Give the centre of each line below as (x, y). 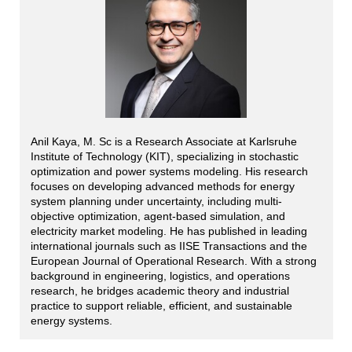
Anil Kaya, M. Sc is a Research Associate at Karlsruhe (163, 141)
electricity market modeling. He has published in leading (169, 231)
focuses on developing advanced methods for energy (162, 186)
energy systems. (71, 320)
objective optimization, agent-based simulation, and (158, 216)
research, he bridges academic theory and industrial (159, 290)
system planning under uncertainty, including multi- (156, 201)
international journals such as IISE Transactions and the (169, 246)
